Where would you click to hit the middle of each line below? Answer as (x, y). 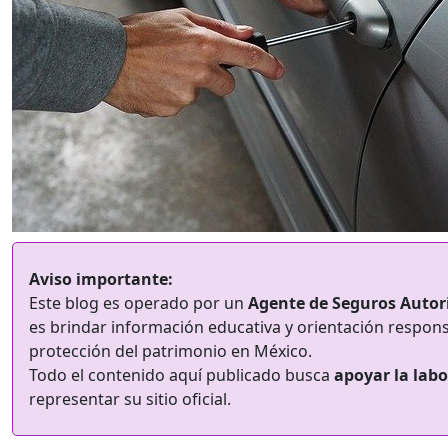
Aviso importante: (101, 279)
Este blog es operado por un (138, 303)
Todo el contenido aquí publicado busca (181, 375)
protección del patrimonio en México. (170, 351)
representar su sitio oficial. (130, 399)
